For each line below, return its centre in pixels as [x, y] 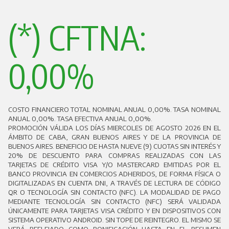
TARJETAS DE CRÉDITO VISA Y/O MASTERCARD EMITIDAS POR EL [114, 165]
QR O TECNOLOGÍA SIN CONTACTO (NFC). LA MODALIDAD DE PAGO [114, 192]
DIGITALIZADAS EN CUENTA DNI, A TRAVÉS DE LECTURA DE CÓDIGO [114, 183]
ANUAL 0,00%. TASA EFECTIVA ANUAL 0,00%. [81, 119]
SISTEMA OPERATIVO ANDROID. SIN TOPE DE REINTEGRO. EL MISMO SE [114, 220]
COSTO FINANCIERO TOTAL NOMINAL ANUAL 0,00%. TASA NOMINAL [114, 109]
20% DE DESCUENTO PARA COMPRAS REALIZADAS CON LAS [114, 155]
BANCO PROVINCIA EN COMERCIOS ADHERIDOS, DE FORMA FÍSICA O [114, 174]
